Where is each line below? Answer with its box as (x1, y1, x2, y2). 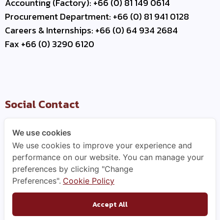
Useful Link (5, 144, 63, 161)
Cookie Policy (63, 176, 114, 186)
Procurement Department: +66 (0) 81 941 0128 (5, 10, 189, 24)
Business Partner (12, 182, 81, 195)
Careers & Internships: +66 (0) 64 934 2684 (5, 24, 178, 37)
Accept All (92, 199, 128, 210)
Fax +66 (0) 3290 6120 (5, 37, 94, 51)
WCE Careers (12, 195, 63, 209)
